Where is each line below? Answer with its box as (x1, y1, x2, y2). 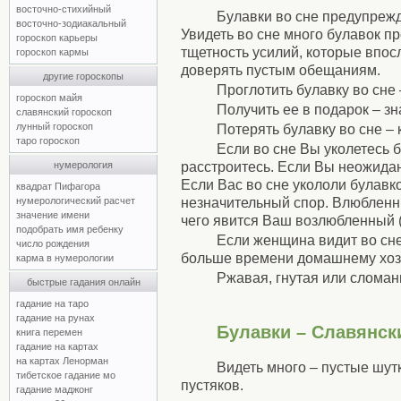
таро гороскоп (16, 135, 80, 146)
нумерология (54, 159, 113, 170)
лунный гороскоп (16, 121, 93, 132)
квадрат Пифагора (16, 181, 100, 192)
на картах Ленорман (16, 355, 108, 366)
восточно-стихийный (16, 4, 111, 14)
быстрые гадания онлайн (26, 277, 141, 287)
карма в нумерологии (16, 252, 114, 263)
